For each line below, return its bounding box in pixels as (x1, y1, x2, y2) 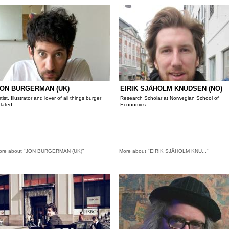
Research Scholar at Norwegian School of (120, 95, 219, 101)
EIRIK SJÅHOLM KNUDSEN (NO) (120, 85, 222, 93)
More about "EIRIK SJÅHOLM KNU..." (119, 148, 209, 154)
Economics (120, 102, 146, 107)
